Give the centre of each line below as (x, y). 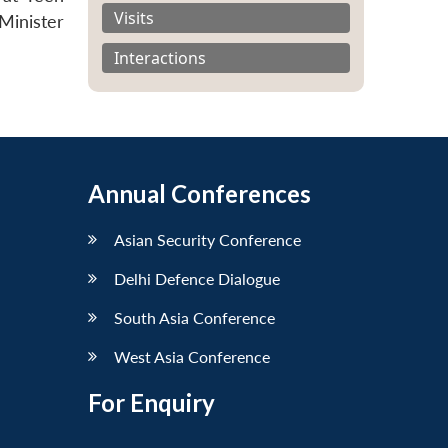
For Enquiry (151, 402)
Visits (134, 17)
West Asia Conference (192, 356)
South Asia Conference (194, 317)
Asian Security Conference (207, 239)
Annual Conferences (199, 193)
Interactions (160, 57)
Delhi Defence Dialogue (197, 278)
